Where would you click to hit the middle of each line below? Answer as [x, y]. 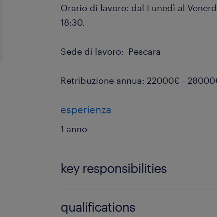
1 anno [74, 129]
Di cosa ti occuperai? [104, 196]
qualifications [98, 207]
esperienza [86, 109]
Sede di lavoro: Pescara [111, 51]
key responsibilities [114, 168]
